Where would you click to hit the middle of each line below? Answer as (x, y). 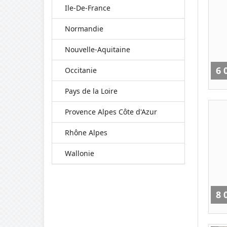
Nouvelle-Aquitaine (98, 49)
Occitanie (81, 70)
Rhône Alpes (86, 133)
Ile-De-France (88, 8)
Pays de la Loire (91, 91)
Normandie (84, 29)
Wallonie (80, 153)
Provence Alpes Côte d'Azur (111, 112)
